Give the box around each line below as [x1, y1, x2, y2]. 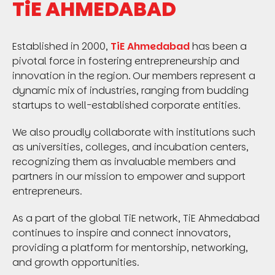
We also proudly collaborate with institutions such [12, 125, 255, 140]
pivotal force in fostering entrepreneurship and [12, 54, 239, 69]
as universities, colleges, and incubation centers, [12, 140, 249, 155]
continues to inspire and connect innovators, [12, 226, 231, 241]
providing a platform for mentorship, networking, [12, 241, 248, 255]
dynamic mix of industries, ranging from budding [12, 83, 249, 98]
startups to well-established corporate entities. [12, 98, 240, 113]
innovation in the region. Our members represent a [12, 69, 255, 83]
